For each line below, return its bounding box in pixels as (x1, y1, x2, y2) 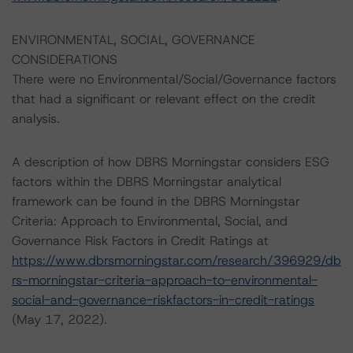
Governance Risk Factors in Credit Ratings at (12, 232, 269, 249)
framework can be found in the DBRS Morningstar (12, 193, 300, 210)
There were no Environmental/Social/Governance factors (12, 71, 336, 87)
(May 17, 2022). (12, 311, 107, 328)
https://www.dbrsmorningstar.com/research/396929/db (12, 252, 341, 269)
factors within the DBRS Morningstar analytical (12, 173, 281, 190)
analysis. (12, 110, 60, 127)
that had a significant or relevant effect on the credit (12, 91, 316, 107)
